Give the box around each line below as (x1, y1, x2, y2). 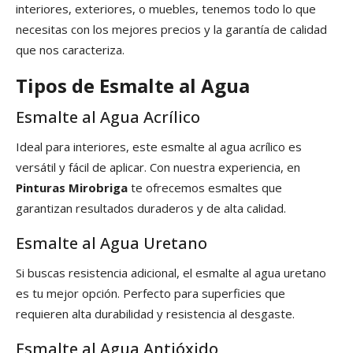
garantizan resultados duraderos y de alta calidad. (16, 200, 286, 217)
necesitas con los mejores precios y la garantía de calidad (16, 21, 327, 38)
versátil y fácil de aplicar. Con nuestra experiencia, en (16, 159, 300, 176)
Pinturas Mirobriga (16, 180, 128, 196)
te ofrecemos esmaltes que (128, 180, 282, 196)
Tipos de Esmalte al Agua (16, 72, 250, 99)
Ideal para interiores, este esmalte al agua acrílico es (16, 139, 302, 155)
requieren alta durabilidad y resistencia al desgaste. (16, 306, 295, 322)
